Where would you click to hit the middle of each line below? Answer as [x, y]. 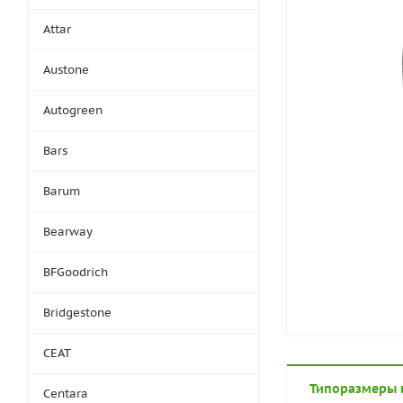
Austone [66, 70]
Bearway [68, 232]
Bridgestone [77, 313]
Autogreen [73, 110]
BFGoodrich [76, 272]
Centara [66, 394]
